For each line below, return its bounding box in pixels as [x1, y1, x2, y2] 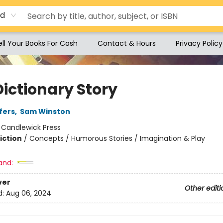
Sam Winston [19, 107, 70, 116]
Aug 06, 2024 [5, 188, 51, 199]
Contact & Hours [98, 38, 156, 48]
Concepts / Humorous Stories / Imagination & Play [29, 133, 205, 143]
